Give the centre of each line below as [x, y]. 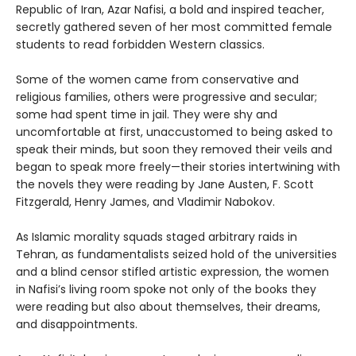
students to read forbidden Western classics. [140, 44]
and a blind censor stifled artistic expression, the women [172, 271]
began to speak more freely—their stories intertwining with [178, 166]
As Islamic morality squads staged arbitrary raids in [157, 236]
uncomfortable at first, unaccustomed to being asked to [174, 132]
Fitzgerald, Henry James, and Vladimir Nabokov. [145, 201]
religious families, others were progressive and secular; [166, 97]
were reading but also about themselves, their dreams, [168, 306]
